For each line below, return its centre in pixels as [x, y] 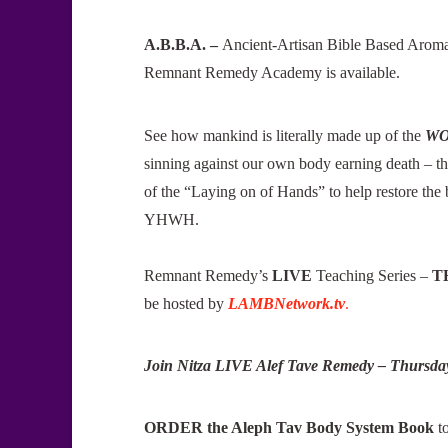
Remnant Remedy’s [206, 275]
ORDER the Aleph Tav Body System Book [291, 428]
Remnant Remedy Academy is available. [272, 73]
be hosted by [186, 303]
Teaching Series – [372, 275]
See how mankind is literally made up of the [284, 135]
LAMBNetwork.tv [286, 303]
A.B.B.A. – [183, 45]
